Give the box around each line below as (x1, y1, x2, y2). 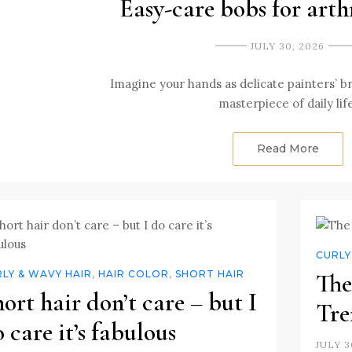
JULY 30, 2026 (251, 39, 325, 52)
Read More (256, 141, 319, 156)
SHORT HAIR (175, 267, 244, 280)
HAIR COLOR (98, 267, 169, 280)
